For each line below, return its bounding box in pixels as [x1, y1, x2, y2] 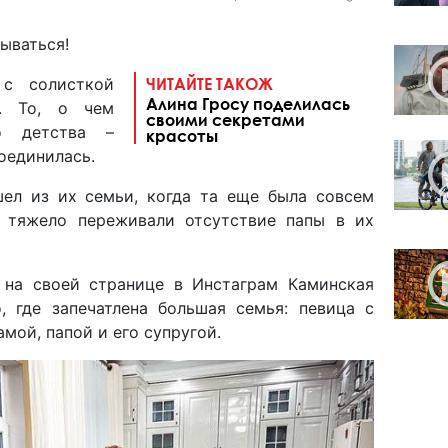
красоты [146, 125, 218, 145]
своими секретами [146, 109, 305, 129]
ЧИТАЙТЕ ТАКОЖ [146, 73, 273, 93]
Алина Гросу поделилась [146, 93, 350, 113]
